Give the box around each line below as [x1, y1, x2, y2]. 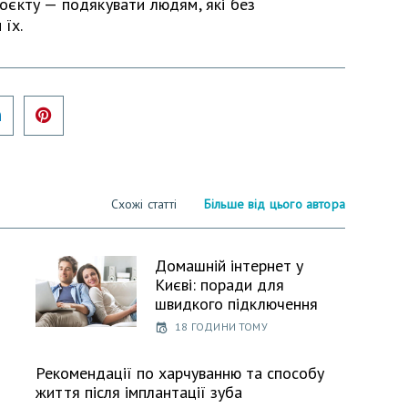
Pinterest [66, 92, 125, 111]
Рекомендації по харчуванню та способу [36, 362, 324, 384]
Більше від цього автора [203, 195, 345, 212]
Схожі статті [110, 195, 178, 212]
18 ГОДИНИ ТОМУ [175, 319, 268, 333]
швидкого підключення [155, 292, 319, 314]
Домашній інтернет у [155, 254, 304, 276]
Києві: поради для [155, 273, 285, 295]
